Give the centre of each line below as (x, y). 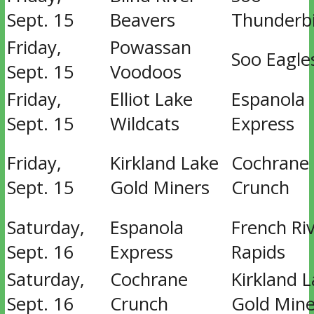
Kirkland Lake (164, 163)
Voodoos (145, 72)
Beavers (142, 20)
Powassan (150, 47)
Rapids (258, 252)
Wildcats (144, 124)
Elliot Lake (151, 99)
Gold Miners (159, 187)
